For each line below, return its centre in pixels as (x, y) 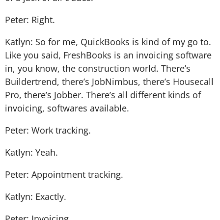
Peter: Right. (30, 19)
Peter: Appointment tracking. (64, 174)
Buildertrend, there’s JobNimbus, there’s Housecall (109, 81)
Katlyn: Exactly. (36, 196)
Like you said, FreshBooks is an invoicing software (108, 55)
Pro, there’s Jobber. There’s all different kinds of (103, 95)
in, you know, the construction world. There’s (98, 68)
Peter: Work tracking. (48, 130)
